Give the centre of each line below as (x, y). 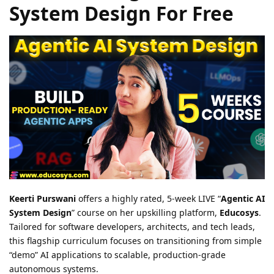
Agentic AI (243, 198)
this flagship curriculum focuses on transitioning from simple (135, 240)
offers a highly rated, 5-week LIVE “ (148, 198)
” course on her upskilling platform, (146, 212)
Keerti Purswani (43, 198)
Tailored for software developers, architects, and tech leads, (132, 226)
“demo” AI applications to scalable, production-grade (117, 254)
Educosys (239, 212)
